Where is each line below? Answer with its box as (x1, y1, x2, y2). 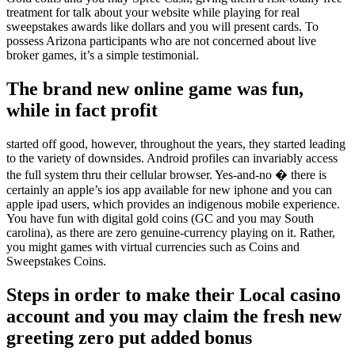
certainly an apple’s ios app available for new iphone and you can (6, 183, 332, 197)
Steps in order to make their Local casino (6, 284, 341, 305)
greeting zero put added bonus (6, 326, 252, 348)
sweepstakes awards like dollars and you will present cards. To (6, 20, 319, 34)
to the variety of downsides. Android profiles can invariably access (6, 151, 338, 166)
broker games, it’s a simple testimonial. (6, 48, 199, 63)
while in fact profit (6, 100, 158, 121)
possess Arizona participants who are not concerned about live (6, 34, 316, 48)
